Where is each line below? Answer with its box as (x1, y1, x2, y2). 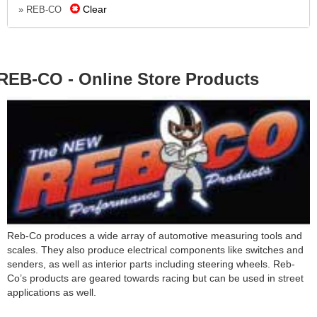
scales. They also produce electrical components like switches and (7, 243, 304, 255)
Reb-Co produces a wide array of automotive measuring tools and (7, 229, 302, 241)
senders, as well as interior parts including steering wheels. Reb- (7, 258, 295, 270)
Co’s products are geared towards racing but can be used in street (7, 272, 304, 284)
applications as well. (7, 286, 96, 298)
